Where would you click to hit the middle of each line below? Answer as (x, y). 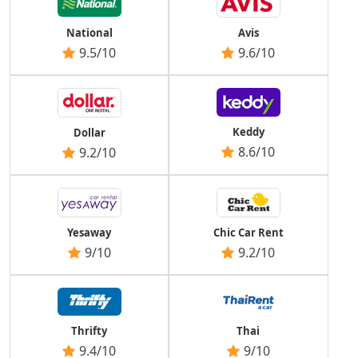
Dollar (89, 132)
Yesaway (89, 232)
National (89, 32)
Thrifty (89, 331)
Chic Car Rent (248, 232)
